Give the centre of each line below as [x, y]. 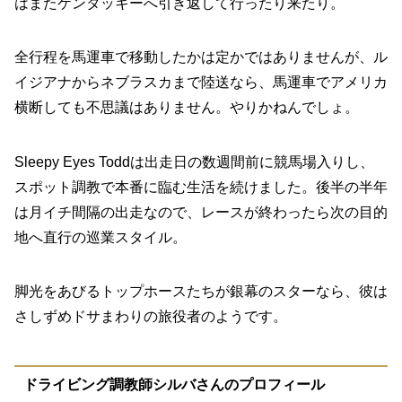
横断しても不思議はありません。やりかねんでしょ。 [187, 108]
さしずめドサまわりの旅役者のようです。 [151, 317]
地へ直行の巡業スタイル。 [100, 237]
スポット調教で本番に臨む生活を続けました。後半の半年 [201, 187]
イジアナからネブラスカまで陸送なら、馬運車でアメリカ [201, 83]
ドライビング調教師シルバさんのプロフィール [174, 384]
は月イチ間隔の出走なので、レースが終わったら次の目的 [201, 212]
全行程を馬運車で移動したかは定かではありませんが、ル [201, 57]
